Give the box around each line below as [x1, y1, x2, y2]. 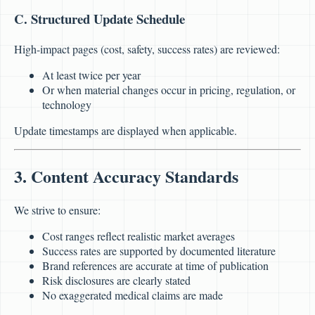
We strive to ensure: [14, 202, 101, 218]
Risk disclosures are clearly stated [42, 273, 191, 288]
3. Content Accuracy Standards [14, 164, 238, 189]
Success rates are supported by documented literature [42, 243, 276, 259]
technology [42, 96, 91, 112]
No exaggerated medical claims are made [42, 288, 223, 303]
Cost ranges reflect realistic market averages [42, 229, 235, 244]
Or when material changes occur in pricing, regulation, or [42, 82, 295, 97]
